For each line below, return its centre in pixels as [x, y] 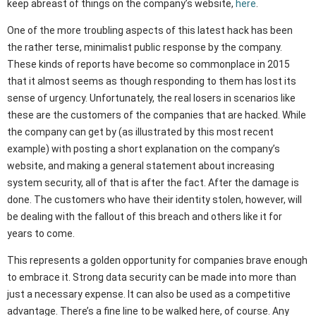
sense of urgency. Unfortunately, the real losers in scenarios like [151, 98]
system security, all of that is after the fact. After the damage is [153, 183]
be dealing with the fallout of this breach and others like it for [145, 217]
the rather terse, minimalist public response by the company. [145, 48]
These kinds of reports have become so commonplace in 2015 [148, 65]
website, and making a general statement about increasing [141, 166]
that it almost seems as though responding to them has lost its [152, 81]
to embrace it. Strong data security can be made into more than [152, 278]
